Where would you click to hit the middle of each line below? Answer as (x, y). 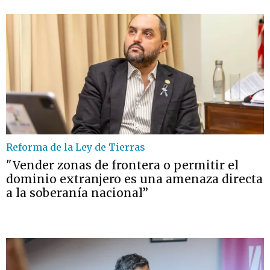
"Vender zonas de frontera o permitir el (122, 165)
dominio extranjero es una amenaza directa (134, 179)
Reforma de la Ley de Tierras (76, 147)
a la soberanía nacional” (77, 193)
